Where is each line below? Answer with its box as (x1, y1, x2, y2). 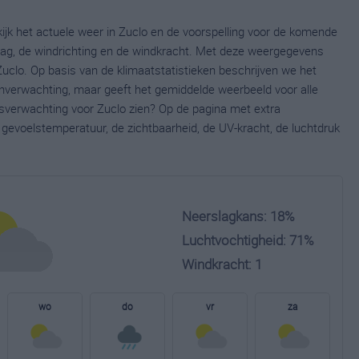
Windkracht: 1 (182, 255, 262, 273)
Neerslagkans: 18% (182, 207, 295, 225)
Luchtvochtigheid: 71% (182, 231, 314, 249)
